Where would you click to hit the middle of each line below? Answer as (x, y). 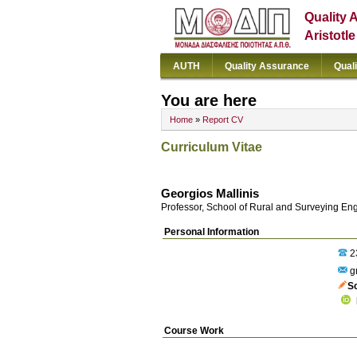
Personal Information (212, 231)
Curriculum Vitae (212, 147)
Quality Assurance (267, 66)
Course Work (194, 331)
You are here (209, 100)
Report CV (223, 120)
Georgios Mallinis (210, 194)
